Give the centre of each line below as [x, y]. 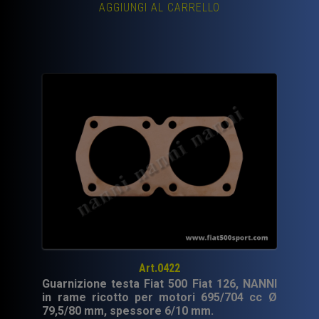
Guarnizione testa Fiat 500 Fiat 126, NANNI [159, 284]
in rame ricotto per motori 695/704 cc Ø [159, 298]
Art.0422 [159, 268]
